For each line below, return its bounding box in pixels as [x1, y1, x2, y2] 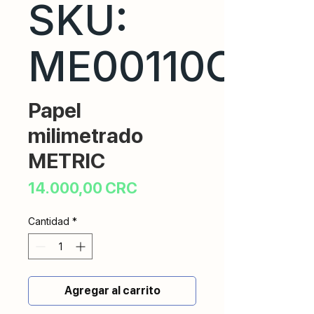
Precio [137, 178, 183, 196]
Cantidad [28, 215, 69, 227]
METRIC [28, 148, 105, 173]
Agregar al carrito [64, 284, 161, 297]
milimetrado [28, 123, 143, 148]
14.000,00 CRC [28, 179, 137, 197]
